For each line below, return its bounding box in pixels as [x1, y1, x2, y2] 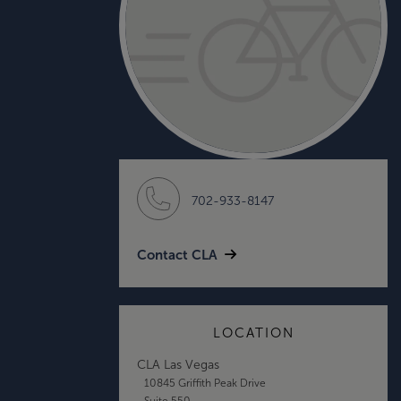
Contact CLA [137, 246, 218, 262]
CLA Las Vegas [137, 357, 219, 371]
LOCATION [212, 325, 294, 340]
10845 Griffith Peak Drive [143, 376, 266, 389]
